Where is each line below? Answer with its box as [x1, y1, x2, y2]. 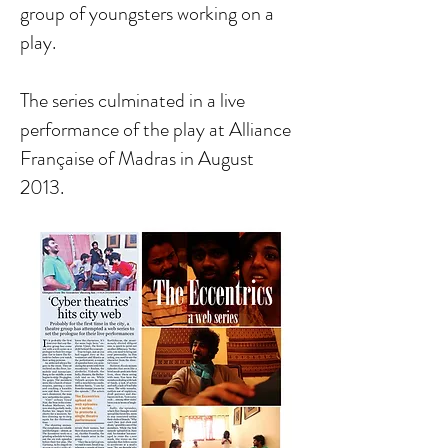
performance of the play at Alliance [20, 115, 291, 144]
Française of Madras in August [20, 144, 254, 173]
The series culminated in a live [20, 86, 245, 115]
